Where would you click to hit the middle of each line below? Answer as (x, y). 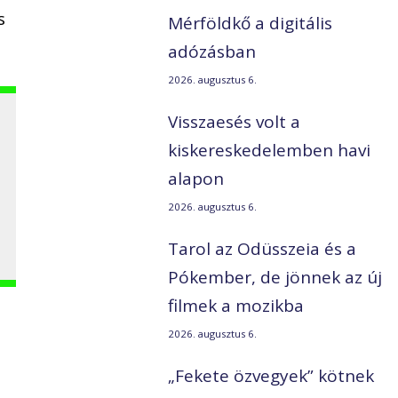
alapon (196, 179)
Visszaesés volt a (235, 122)
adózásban (212, 52)
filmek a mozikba (236, 306)
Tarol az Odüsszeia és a (263, 249)
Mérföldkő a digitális (251, 24)
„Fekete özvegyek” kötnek (271, 376)
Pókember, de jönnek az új (275, 278)
